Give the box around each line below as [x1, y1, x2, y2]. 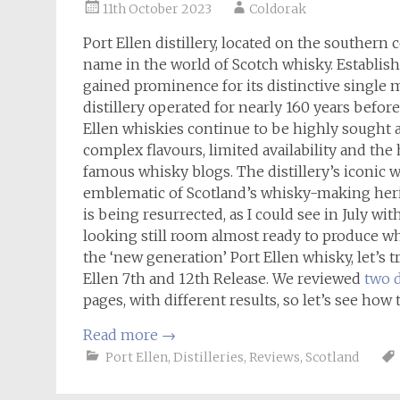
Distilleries [173, 349, 244, 365]
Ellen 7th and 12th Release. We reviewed [83, 270, 364, 287]
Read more [83, 326, 162, 344]
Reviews [249, 349, 300, 365]
